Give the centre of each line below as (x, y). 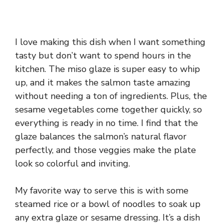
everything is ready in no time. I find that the (106, 123)
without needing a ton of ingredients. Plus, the (111, 96)
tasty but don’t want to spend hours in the (103, 55)
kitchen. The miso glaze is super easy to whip (107, 69)
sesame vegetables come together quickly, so (108, 109)
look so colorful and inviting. (72, 163)
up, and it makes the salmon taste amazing (103, 82)
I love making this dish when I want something (110, 42)
